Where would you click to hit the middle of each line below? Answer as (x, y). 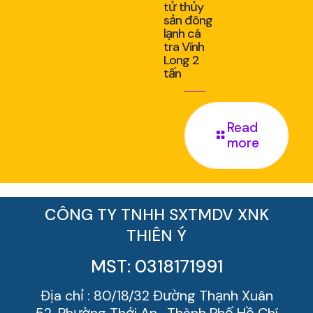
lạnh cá (182, 34)
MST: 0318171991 (156, 267)
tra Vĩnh (184, 47)
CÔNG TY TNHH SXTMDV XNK (156, 215)
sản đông (188, 21)
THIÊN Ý (156, 236)
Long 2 (181, 60)
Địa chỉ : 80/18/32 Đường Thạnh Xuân (156, 296)
